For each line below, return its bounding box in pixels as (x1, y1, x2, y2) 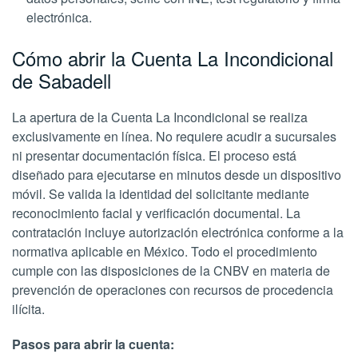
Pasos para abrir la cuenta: (12, 335, 174, 353)
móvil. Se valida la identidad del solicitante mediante (12, 185, 309, 203)
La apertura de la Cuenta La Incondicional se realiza (12, 108, 308, 126)
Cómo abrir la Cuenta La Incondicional (12, 44, 333, 72)
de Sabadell (12, 66, 111, 94)
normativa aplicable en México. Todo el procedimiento (12, 242, 317, 261)
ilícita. (12, 300, 45, 318)
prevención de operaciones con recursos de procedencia (12, 280, 333, 299)
